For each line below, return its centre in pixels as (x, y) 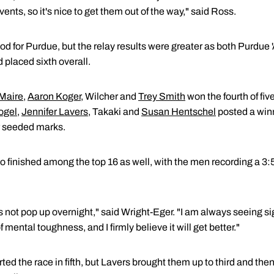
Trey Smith (162, 96)
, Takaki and (115, 112)
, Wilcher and (109, 96)
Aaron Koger (54, 96)
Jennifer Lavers (55, 112)
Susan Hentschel (179, 112)
